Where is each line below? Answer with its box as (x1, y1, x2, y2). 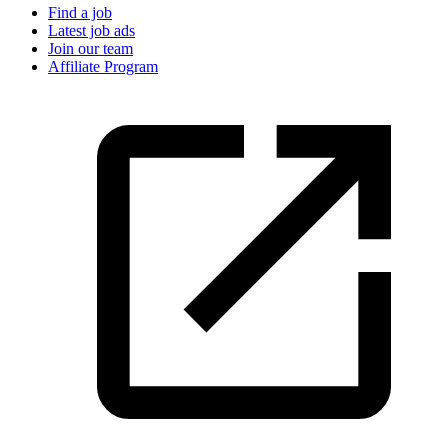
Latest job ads (48, 22, 135, 39)
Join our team (48, 40, 133, 57)
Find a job (48, 4, 112, 21)
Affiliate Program (48, 58, 158, 75)
